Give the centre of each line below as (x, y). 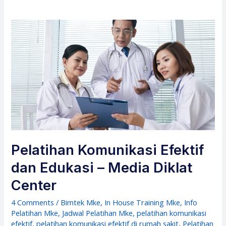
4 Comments (33, 202)
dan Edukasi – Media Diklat (102, 168)
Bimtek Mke (81, 202)
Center (34, 186)
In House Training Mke (143, 202)
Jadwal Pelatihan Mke (98, 213)
